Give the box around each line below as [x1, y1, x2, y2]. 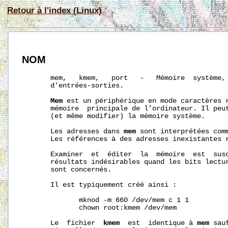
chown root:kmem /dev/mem [22, 204, 177, 212]
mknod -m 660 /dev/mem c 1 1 [22, 196, 189, 205]
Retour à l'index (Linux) [7, 6, 102, 15]
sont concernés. [22, 166, 112, 174]
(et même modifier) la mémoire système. [22, 112, 206, 121]
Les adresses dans [22, 128, 124, 136]
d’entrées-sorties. [22, 82, 124, 90]
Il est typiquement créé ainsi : [22, 181, 177, 189]
